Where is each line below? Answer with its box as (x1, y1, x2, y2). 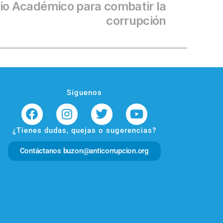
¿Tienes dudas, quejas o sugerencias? (12, 125, 156, 135)
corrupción (106, 13, 166, 28)
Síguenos (66, 88, 102, 97)
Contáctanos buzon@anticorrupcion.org (19, 146, 149, 155)
